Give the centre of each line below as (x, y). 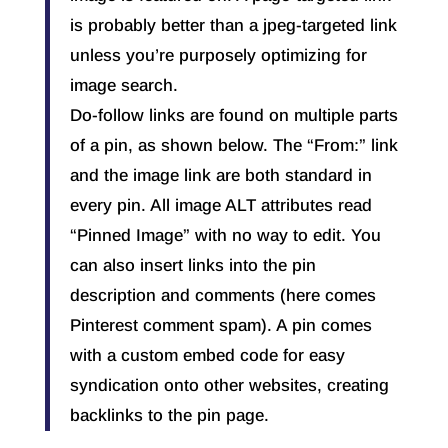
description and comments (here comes (222, 296)
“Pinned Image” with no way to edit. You (225, 236)
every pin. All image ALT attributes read (220, 206)
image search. (123, 86)
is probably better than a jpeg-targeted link (233, 26)
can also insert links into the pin (192, 266)
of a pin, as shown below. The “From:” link (233, 146)
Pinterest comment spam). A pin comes (220, 326)
